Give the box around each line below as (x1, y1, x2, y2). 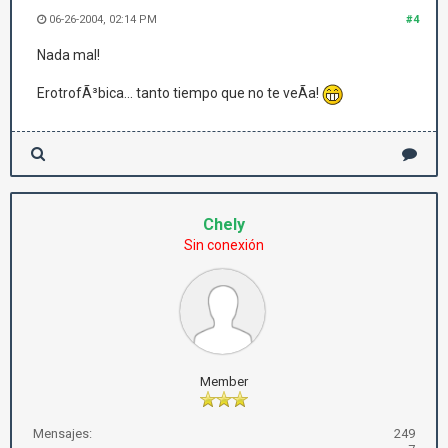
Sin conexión (184, 237, 264, 253)
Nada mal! (37, 47, 100, 63)
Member (200, 374, 248, 389)
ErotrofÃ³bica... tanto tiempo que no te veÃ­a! (37, 85, 322, 102)
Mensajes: (33, 426, 92, 441)
